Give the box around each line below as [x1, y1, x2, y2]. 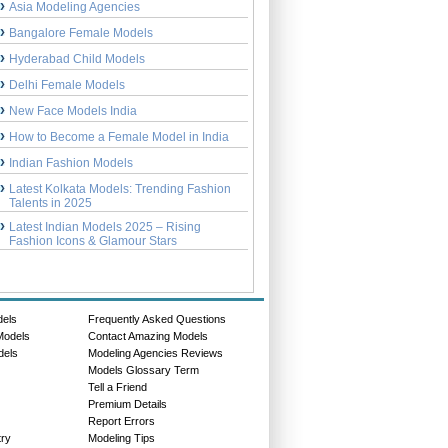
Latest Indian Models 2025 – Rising [9, 219, 202, 234]
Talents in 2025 [9, 195, 93, 208]
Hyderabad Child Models [9, 51, 146, 66]
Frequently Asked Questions [88, 312, 227, 325]
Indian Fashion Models [9, 155, 134, 170]
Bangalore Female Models [9, 25, 154, 40]
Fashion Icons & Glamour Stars [9, 233, 178, 246]
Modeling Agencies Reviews [88, 346, 224, 359]
